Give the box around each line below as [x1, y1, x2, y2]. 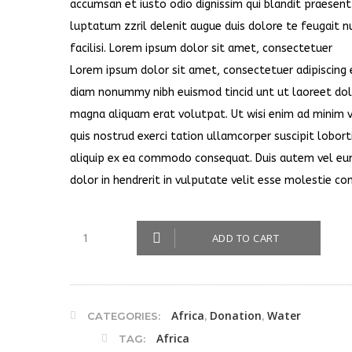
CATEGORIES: [86, 310, 163, 322]
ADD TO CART [211, 231, 280, 245]
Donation [209, 308, 262, 323]
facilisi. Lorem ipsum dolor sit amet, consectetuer [69, 42, 332, 55]
